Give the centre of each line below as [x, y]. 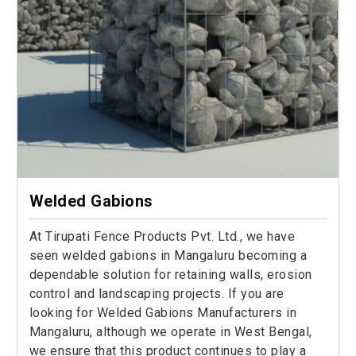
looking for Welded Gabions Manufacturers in [163, 313]
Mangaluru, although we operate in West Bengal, [170, 332]
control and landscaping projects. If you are [157, 294]
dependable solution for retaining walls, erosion [170, 275]
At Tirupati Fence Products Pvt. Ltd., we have [162, 237]
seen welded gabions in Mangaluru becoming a [168, 256]
